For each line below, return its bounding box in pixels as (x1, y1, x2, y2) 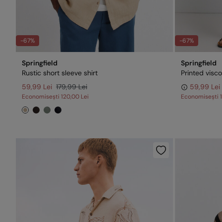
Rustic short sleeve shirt (22, 68, 98, 77)
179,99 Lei (56, 82, 87, 91)
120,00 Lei (61, 93, 89, 101)
